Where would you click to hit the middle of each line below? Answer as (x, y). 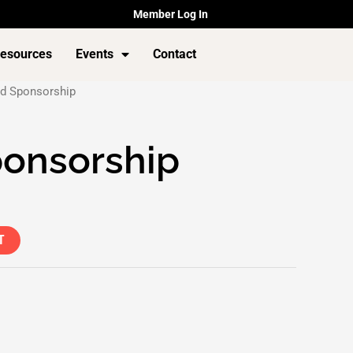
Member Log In (171, 14)
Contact (175, 54)
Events (95, 54)
